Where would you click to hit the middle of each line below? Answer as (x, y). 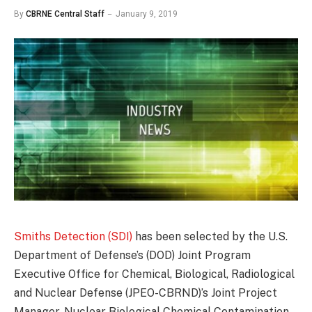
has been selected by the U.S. (210, 236)
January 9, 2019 (147, 14)
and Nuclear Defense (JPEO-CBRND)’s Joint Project (146, 293)
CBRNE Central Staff (65, 14)
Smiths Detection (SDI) (73, 236)
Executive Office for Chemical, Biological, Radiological (154, 274)
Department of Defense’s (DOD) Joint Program (132, 255)
